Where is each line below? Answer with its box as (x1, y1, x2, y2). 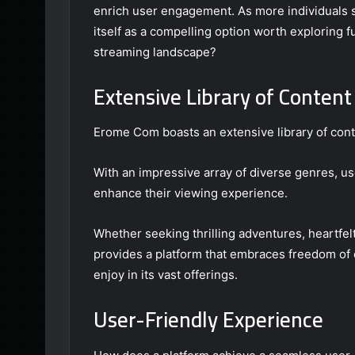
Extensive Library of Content (94, 76, 352, 116)
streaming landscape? (94, 44, 216, 59)
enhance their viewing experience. (94, 185, 288, 201)
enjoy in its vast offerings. (94, 267, 238, 283)
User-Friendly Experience (94, 300, 323, 340)
